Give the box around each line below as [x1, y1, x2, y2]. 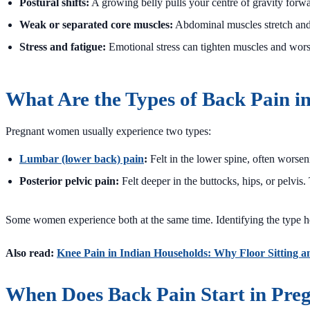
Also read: [6, 246, 57, 259]
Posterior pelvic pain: [19, 174, 119, 187]
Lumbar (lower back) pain [19, 152, 144, 165]
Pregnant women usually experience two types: [6, 125, 211, 137]
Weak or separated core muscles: [19, 18, 173, 30]
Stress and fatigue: [19, 40, 106, 53]
